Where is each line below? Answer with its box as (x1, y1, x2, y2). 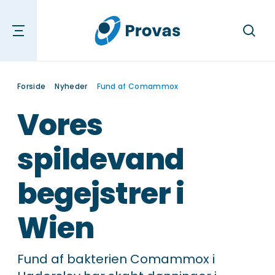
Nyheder (55, 81, 88, 91)
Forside (17, 81, 46, 91)
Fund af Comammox (96, 81, 179, 91)
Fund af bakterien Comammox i (17, 250, 215, 268)
